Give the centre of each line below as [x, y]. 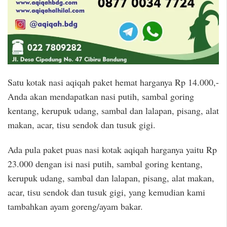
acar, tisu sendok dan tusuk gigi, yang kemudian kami [106, 192]
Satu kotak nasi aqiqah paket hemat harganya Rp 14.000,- [113, 82]
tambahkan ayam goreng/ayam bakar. [75, 206]
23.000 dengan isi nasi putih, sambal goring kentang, [105, 163]
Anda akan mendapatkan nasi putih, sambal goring [101, 97]
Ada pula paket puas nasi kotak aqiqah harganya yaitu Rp [112, 149]
